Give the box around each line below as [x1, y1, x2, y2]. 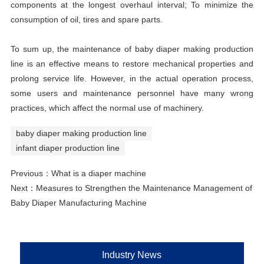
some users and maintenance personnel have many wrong [10, 88, 254, 98]
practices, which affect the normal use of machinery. [10, 103, 204, 113]
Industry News [102, 249, 162, 260]
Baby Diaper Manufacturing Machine [10, 197, 147, 207]
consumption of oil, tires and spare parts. [10, 15, 163, 25]
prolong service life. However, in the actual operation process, [10, 74, 254, 84]
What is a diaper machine [51, 168, 146, 178]
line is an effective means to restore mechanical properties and [10, 59, 254, 69]
